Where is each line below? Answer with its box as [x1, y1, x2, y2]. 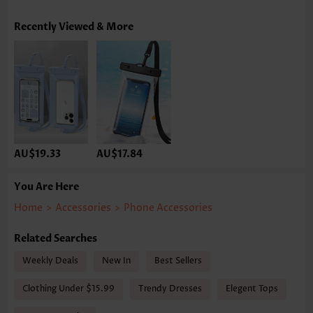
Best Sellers [154, 254, 202, 267]
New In [102, 254, 131, 267]
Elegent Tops [226, 282, 278, 295]
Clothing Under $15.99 [22, 282, 115, 295]
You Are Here [14, 180, 79, 194]
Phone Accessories [124, 201, 212, 214]
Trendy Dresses [138, 282, 202, 295]
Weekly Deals [22, 254, 78, 267]
